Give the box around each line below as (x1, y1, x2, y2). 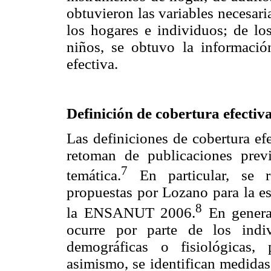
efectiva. (67, 55, 118, 72)
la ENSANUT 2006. (67, 204, 195, 221)
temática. (67, 167, 121, 184)
